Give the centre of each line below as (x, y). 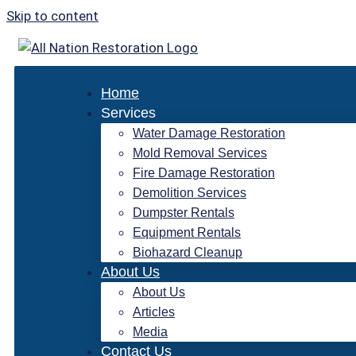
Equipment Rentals (187, 232)
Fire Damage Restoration (204, 173)
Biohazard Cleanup (188, 252)
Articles (154, 312)
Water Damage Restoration (209, 133)
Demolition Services (190, 193)
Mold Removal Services (200, 153)
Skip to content (52, 16)
